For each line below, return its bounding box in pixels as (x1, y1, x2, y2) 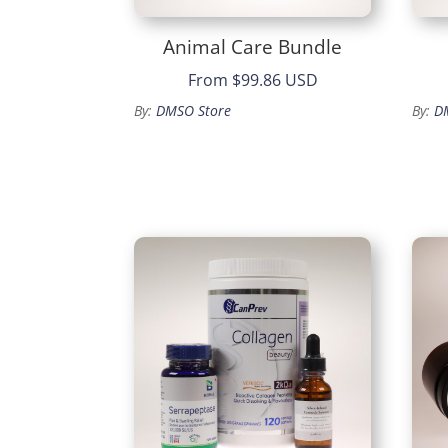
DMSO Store (156, 101, 232, 121)
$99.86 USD (231, 69, 318, 92)
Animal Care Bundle (163, 33, 343, 60)
